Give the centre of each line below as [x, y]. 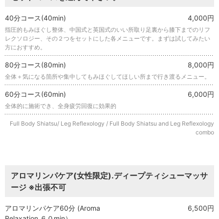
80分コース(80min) [35, 65]
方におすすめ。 [25, 47]
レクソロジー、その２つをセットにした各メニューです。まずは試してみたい [108, 38]
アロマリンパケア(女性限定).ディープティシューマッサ [109, 176]
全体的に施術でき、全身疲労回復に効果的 [61, 106]
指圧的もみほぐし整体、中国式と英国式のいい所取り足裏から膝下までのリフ [108, 29]
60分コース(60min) [35, 94]
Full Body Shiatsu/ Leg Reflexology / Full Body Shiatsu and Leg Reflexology [112, 123]
